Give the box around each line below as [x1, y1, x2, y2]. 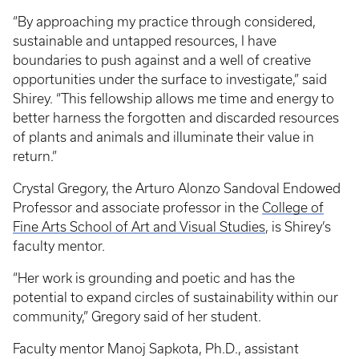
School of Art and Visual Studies [70, 220, 265, 235]
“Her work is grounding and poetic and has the [13, 271, 295, 286]
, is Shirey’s [265, 220, 331, 235]
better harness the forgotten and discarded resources [13, 111, 339, 126]
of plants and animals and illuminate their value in [13, 130, 314, 145]
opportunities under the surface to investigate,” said [13, 72, 327, 87]
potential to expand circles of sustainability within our [13, 290, 338, 305]
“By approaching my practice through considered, [13, 14, 316, 30]
